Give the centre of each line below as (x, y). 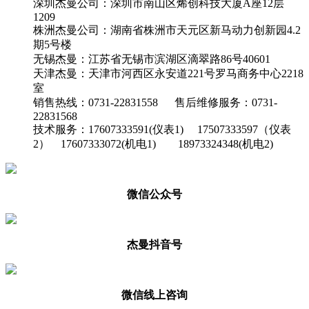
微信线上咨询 (154, 295)
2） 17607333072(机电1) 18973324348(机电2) (153, 143)
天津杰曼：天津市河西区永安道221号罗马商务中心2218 (168, 73)
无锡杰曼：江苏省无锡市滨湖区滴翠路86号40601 (152, 59)
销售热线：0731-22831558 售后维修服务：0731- (155, 102)
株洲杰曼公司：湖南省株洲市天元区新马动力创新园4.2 (167, 30)
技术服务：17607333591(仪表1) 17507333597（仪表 (162, 129)
